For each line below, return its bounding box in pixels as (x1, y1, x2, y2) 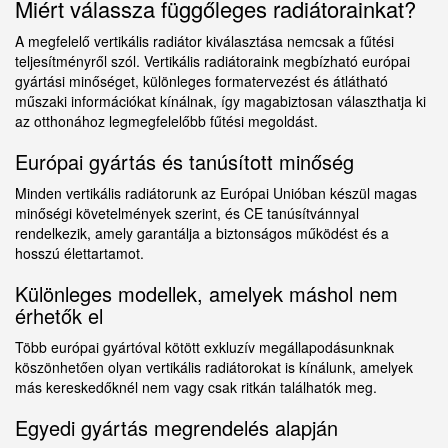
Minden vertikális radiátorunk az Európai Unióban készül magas (15, 183, 417, 204)
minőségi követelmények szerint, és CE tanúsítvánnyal (15, 203, 359, 224)
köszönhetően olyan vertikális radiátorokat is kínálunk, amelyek (15, 357, 413, 378)
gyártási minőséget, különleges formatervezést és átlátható (15, 71, 388, 92)
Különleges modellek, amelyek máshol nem (15, 279, 398, 309)
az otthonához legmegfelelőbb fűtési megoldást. (15, 111, 318, 132)
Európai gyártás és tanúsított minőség (15, 147, 354, 177)
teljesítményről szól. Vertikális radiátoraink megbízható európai (15, 51, 410, 72)
